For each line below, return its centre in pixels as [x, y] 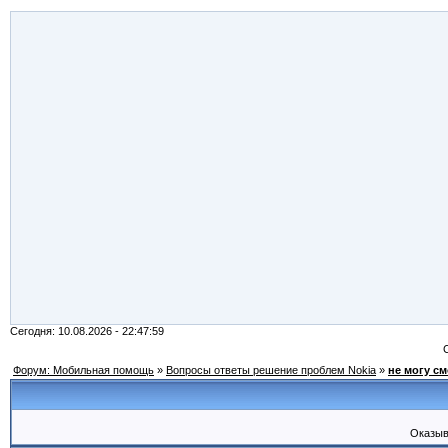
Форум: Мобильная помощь [83, 370]
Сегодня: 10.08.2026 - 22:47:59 [87, 331]
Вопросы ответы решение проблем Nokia [271, 370]
